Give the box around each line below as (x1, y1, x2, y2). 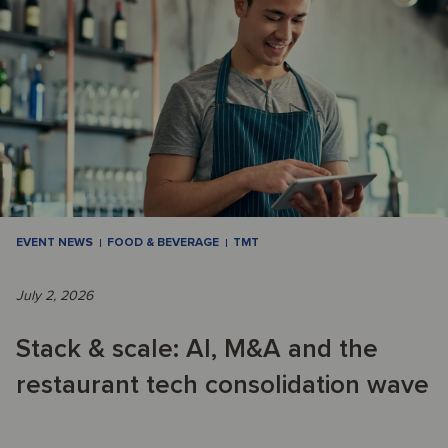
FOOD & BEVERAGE (107, 235, 219, 251)
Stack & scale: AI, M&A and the (16, 333, 378, 366)
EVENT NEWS (16, 235, 93, 251)
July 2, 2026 (16, 287, 93, 305)
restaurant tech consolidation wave (16, 369, 429, 402)
